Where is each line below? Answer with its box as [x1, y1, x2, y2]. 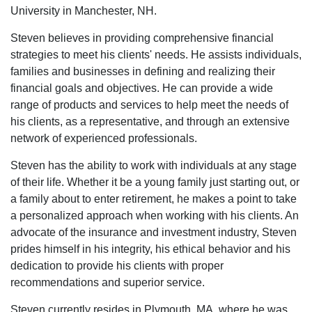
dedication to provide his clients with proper [10, 260, 224, 272]
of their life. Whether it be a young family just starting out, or [10, 176, 299, 188]
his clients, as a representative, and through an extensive [10, 116, 290, 127]
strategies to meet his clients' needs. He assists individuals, [10, 49, 302, 61]
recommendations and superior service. [10, 276, 205, 288]
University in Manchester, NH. [10, 5, 157, 17]
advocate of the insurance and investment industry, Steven [10, 226, 297, 238]
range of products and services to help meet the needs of [10, 99, 288, 111]
